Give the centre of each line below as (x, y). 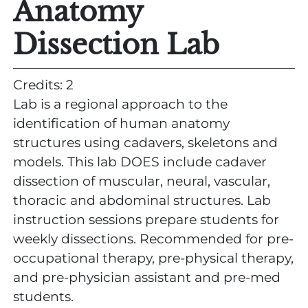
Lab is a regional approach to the (120, 104)
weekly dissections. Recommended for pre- (153, 239)
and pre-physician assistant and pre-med (147, 277)
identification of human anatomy (121, 123)
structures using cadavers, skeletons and (145, 142)
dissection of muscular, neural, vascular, (142, 181)
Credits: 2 (43, 85)
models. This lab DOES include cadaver (140, 162)
